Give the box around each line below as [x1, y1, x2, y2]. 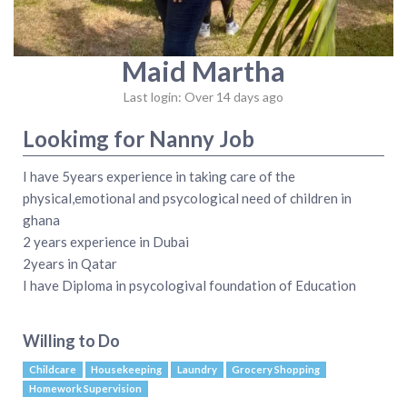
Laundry [176, 362, 217, 375]
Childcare [28, 362, 76, 375]
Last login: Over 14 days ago [124, 88, 283, 104]
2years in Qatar [23, 254, 117, 272]
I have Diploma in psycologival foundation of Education [23, 276, 356, 293]
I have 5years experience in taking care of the [23, 167, 295, 184]
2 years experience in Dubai [23, 233, 189, 250]
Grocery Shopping [232, 362, 321, 375]
